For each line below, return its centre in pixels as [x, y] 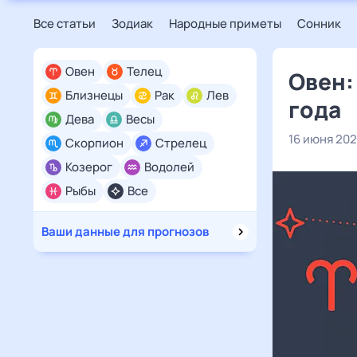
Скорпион [94, 143]
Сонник [319, 24]
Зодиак [132, 24]
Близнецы [94, 95]
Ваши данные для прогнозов [125, 231]
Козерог [89, 167]
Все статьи [65, 24]
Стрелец [181, 143]
